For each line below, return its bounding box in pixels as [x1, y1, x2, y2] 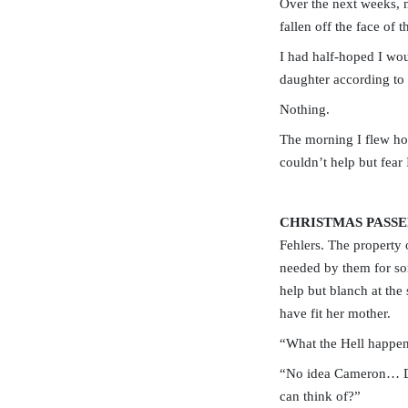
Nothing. [280, 102, 330, 117]
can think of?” [280, 389, 361, 403]
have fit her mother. [280, 306, 391, 321]
